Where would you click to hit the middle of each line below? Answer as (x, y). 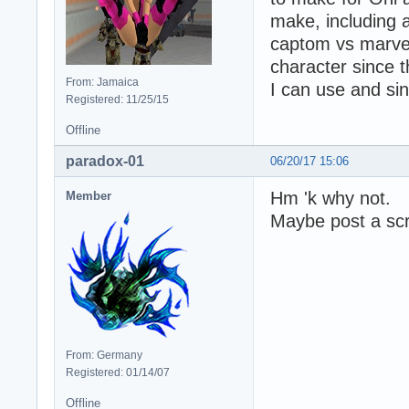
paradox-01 (105, 161)
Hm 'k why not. (330, 198)
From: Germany (104, 355)
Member (89, 195)
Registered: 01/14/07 (118, 372)
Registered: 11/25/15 (117, 99)
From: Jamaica (102, 82)
